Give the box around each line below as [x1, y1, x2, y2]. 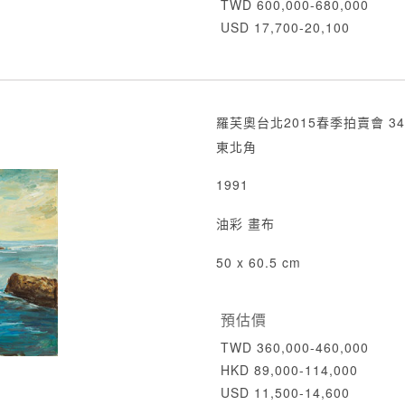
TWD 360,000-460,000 [221, 338, 369, 356]
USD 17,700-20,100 [221, 18, 350, 36]
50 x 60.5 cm [216, 253, 301, 271]
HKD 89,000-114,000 [221, 361, 358, 379]
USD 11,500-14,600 [221, 383, 350, 401]
